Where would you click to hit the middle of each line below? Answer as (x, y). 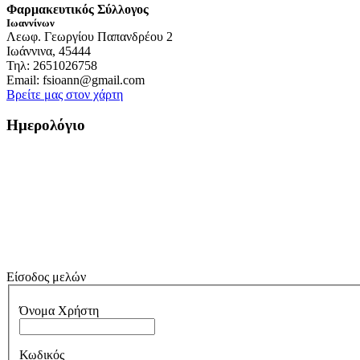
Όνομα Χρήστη (59, 310)
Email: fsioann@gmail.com (76, 80)
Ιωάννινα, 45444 (49, 51)
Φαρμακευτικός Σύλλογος (78, 9)
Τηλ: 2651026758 (52, 65)
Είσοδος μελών (46, 277)
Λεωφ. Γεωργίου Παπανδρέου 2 (90, 36)
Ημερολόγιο (46, 125)
